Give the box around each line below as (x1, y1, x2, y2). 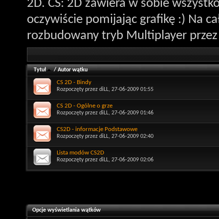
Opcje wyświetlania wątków (32, 207, 101, 213)
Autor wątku (58, 66, 88, 73)
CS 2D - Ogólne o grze (57, 102, 112, 109)
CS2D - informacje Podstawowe (57, 126, 137, 132)
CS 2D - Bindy (57, 79, 91, 86)
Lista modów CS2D (57, 149, 104, 156)
